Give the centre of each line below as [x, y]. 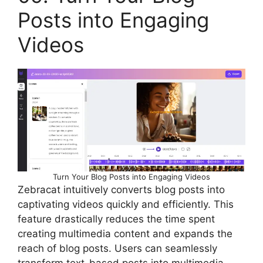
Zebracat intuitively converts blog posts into [121, 190]
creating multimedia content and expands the [125, 234]
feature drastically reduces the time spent [116, 219]
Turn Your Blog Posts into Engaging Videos [131, 177]
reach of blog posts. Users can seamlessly [117, 249]
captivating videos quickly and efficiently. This [126, 205]
